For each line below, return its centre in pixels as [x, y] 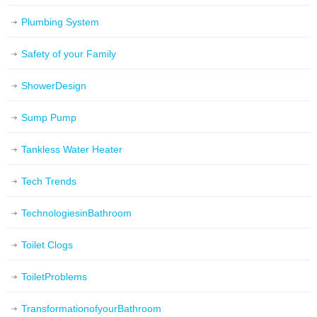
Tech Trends [49, 181]
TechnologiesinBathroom [76, 213]
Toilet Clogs [47, 245]
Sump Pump [49, 118]
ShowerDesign [54, 86]
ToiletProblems [54, 277]
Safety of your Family [69, 54]
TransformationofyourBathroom [91, 309]
